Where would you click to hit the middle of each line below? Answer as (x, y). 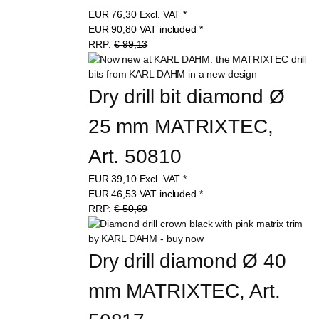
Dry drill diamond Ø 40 (190, 261)
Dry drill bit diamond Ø (189, 96)
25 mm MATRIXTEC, (183, 126)
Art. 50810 (135, 156)
